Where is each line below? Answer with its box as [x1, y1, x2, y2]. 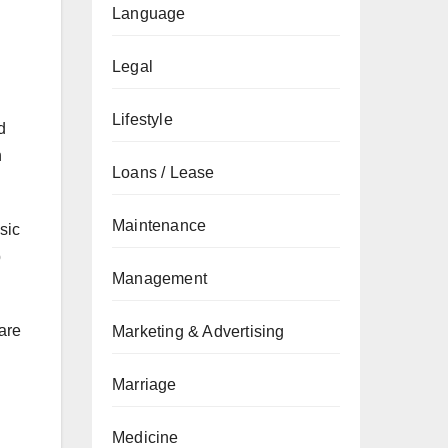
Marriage [112, 376, 177, 393]
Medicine [112, 429, 179, 446]
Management [112, 270, 207, 287]
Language [112, 5, 186, 22]
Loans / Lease [112, 164, 215, 181]
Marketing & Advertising [112, 323, 285, 340]
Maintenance [112, 217, 207, 234]
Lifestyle [112, 111, 173, 128]
